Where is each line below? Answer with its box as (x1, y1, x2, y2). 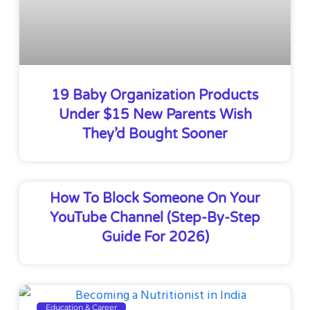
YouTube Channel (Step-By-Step (50, 210, 260, 227)
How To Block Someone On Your (50, 190, 260, 208)
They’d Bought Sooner (82, 126, 228, 143)
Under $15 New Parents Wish (58, 107, 252, 124)
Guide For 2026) (101, 229, 209, 246)
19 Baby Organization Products (51, 87, 259, 104)
